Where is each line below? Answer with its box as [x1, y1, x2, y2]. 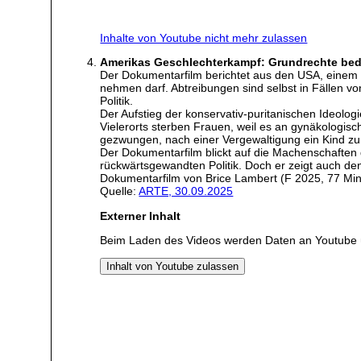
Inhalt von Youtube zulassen [106, 260, 239, 273]
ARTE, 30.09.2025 [139, 185, 234, 198]
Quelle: [100, 185, 139, 198]
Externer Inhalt [100, 209, 181, 222]
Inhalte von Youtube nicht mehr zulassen [100, 31, 308, 44]
